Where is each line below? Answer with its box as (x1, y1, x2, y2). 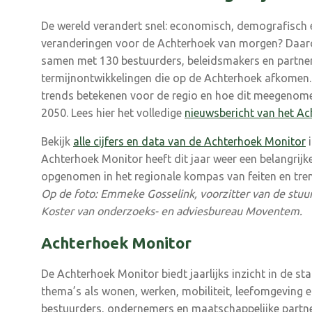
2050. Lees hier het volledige (41, 107, 185, 119)
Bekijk (41, 135, 73, 148)
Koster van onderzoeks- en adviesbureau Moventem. (41, 205, 302, 217)
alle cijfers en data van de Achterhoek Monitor (73, 135, 306, 148)
